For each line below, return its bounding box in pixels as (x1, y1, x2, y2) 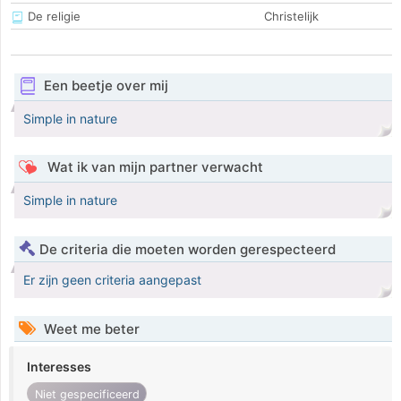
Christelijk (264, 9, 319, 24)
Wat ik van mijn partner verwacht (43, 158, 263, 176)
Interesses (27, 359, 91, 375)
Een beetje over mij (43, 77, 168, 95)
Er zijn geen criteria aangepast (23, 272, 201, 288)
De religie (24, 9, 81, 24)
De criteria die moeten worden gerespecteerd (39, 241, 336, 259)
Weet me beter (40, 320, 140, 338)
